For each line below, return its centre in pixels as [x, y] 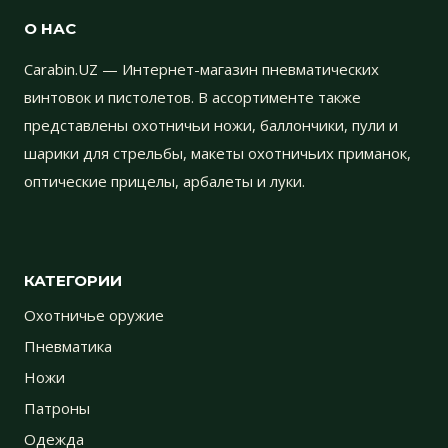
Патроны [57, 407]
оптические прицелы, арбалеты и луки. [164, 180]
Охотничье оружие [94, 314]
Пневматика [68, 345]
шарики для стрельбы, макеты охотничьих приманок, [217, 152]
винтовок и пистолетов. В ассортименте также [192, 96]
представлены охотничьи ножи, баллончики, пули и [211, 124]
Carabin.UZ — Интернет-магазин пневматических [201, 68]
